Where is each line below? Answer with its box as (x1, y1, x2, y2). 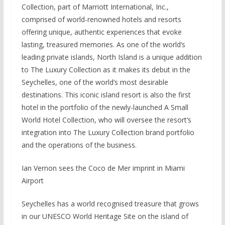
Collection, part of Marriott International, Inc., (21, 2, 169, 12)
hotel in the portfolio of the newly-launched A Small (21, 102, 188, 112)
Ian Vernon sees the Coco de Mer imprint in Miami (21, 163, 185, 173)
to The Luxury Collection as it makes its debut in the (21, 65, 190, 74)
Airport (21, 176, 44, 185)
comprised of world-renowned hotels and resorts (21, 15, 181, 24)
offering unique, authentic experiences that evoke (21, 27, 182, 37)
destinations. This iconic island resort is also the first (21, 90, 191, 99)
